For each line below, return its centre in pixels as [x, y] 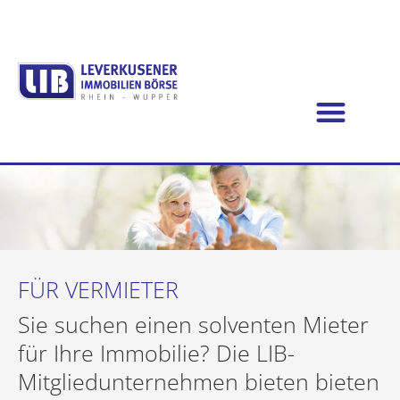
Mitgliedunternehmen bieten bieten [199, 382]
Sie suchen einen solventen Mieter [193, 325]
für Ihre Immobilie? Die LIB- [156, 353]
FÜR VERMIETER [98, 289]
